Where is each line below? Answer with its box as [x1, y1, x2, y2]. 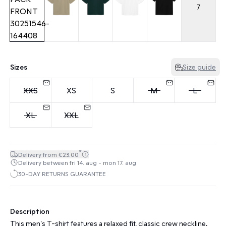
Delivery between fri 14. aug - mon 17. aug [18, 159, 136, 166]
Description [10, 207, 49, 215]
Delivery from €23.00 [18, 151, 79, 158]
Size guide [183, 63, 216, 71]
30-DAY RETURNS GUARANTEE [18, 170, 106, 177]
